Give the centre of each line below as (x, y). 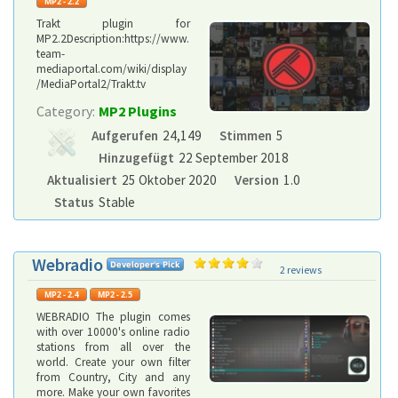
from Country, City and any (113, 377)
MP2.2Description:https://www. (113, 39)
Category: (66, 111)
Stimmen (245, 135)
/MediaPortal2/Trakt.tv (91, 84)
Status (74, 202)
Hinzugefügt (136, 158)
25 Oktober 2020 (169, 180)
